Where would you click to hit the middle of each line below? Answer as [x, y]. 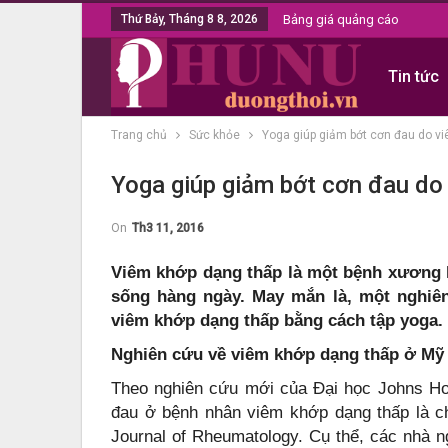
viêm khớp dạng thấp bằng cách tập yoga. [277, 320]
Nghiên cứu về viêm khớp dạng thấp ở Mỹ [277, 354]
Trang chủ [139, 135]
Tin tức [413, 76]
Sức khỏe [214, 135]
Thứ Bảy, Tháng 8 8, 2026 [189, 19]
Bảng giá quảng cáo [341, 19]
